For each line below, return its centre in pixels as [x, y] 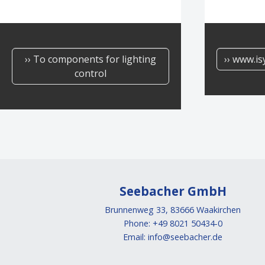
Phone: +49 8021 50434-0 [173, 224]
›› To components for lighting [91, 59]
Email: [135, 237]
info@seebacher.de [185, 237]
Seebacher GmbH [173, 191]
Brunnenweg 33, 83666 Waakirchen [173, 210]
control [91, 74]
